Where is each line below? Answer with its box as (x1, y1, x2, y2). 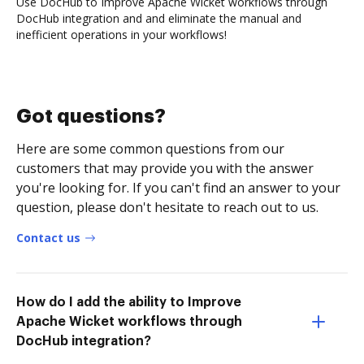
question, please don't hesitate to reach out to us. (16, 197, 318, 216)
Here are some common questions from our (16, 139, 284, 158)
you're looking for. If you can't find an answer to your (16, 178, 340, 197)
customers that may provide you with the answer (16, 158, 314, 177)
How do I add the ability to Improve (16, 295, 241, 309)
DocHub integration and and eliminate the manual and (16, 10, 301, 26)
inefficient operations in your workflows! (16, 26, 227, 42)
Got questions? (16, 106, 166, 126)
